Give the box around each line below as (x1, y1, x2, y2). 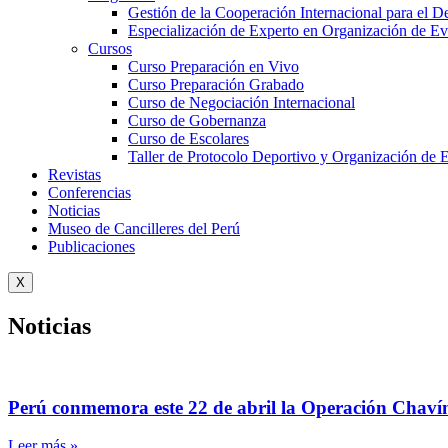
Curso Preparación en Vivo (128, 58, 299, 75)
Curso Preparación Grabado (128, 76, 304, 93)
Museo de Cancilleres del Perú (48, 220, 240, 237)
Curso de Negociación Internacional (128, 94, 355, 111)
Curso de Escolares (128, 130, 249, 147)
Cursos (88, 40, 132, 57)
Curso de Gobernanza (128, 112, 266, 129)
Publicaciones (48, 238, 135, 255)
